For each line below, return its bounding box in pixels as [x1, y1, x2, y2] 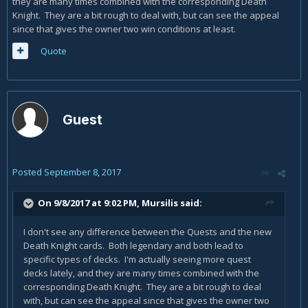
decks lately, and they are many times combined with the [23, 267, 259, 279]
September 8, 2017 [44, 166, 121, 178]
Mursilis [142, 196, 178, 209]
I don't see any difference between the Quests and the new [23, 225, 272, 238]
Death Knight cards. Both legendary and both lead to [23, 239, 243, 252]
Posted [12, 166, 44, 178]
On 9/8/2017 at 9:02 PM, [38, 196, 142, 209]
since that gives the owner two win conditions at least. [12, 23, 236, 35]
